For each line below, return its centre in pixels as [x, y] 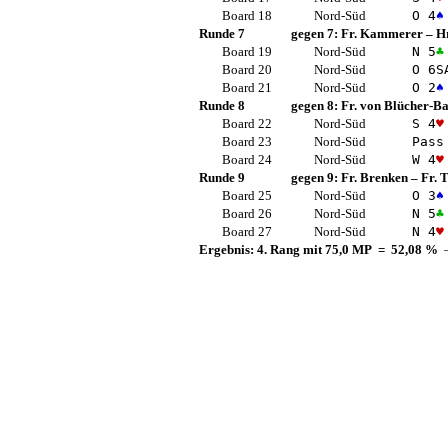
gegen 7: [316, 34]
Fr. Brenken [374, 178]
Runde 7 [222, 34]
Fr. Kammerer [382, 34]
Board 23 [246, 142]
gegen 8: [316, 106]
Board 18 [246, 16]
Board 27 [246, 232]
